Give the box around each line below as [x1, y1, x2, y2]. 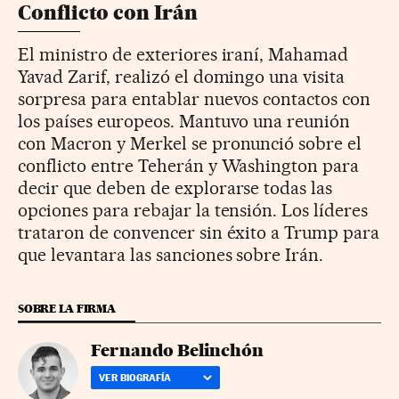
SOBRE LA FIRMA [18, 302, 116, 316]
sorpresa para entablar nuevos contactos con [18, 88, 371, 110]
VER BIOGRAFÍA [99, 371, 171, 385]
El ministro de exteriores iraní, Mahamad [18, 44, 349, 66]
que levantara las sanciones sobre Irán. [18, 244, 329, 266]
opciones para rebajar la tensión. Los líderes [18, 199, 369, 222]
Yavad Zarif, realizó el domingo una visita [18, 66, 346, 88]
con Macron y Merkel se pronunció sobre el [18, 133, 362, 155]
